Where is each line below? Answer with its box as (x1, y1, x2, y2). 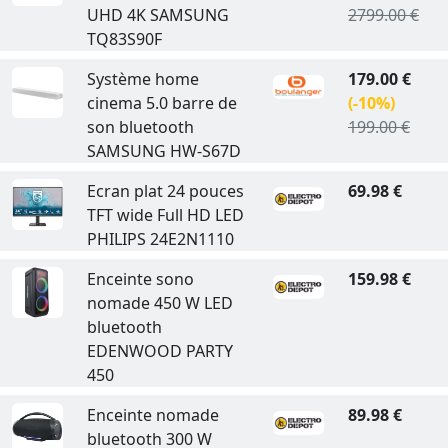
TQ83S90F (86, 28, 162, 50)
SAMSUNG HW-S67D (86, 140, 241, 162)
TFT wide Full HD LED (86, 204, 244, 226)
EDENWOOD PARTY (86, 340, 233, 362)
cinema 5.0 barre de (86, 92, 237, 114)
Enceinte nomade (86, 404, 219, 426)
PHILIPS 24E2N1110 (86, 228, 234, 250)
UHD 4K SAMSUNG (86, 4, 229, 26)
